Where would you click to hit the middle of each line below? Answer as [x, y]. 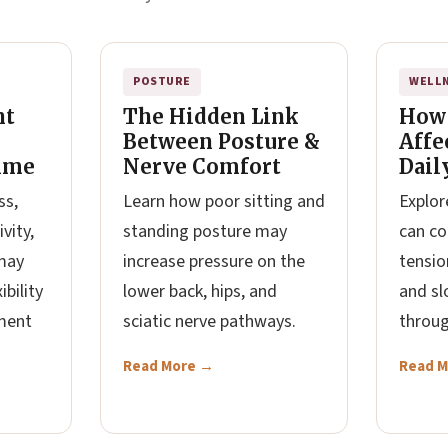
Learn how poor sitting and [224, 201]
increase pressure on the [214, 261]
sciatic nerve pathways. [209, 321]
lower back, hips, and [200, 291]
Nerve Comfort [202, 166]
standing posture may [205, 231]
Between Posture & [221, 141]
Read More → [168, 366]
